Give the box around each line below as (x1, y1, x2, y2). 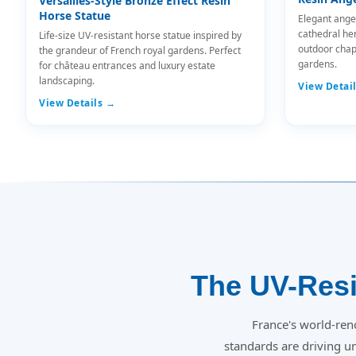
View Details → (39, 96, 115, 110)
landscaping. (39, 74, 95, 87)
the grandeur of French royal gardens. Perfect (39, 44, 241, 57)
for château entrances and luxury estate (39, 59, 215, 72)
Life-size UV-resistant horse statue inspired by (39, 29, 242, 42)
